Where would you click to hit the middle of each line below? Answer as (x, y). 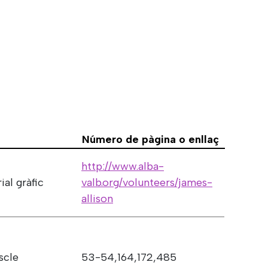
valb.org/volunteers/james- (147, 182)
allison (97, 198)
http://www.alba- (123, 166)
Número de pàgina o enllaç (150, 139)
